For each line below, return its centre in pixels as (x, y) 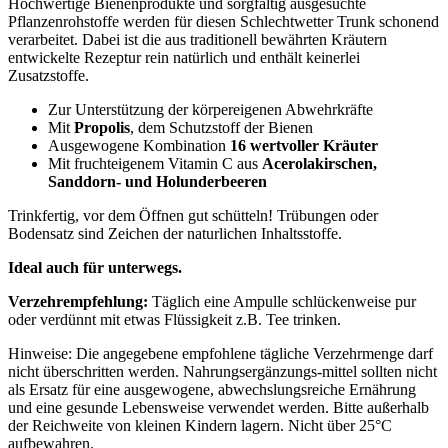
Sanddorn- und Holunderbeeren (157, 181)
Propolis (102, 127)
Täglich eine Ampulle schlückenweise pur (284, 301)
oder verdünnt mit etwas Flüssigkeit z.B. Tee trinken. (176, 319)
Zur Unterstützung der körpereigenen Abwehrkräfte (210, 109)
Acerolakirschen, (319, 163)
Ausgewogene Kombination (139, 145)
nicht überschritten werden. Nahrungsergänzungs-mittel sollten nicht (222, 371)
